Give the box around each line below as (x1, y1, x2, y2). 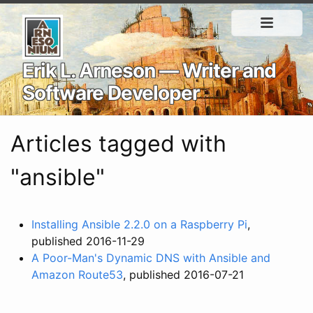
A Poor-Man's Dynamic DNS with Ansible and (31, 251, 270, 265)
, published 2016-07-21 (123, 268, 244, 282)
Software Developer (22, 81, 199, 105)
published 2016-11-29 (31, 234, 145, 248)
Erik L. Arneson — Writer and (22, 59, 276, 82)
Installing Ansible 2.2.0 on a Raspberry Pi (31, 217, 247, 231)
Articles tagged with (10, 130, 226, 157)
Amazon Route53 (31, 268, 123, 282)
